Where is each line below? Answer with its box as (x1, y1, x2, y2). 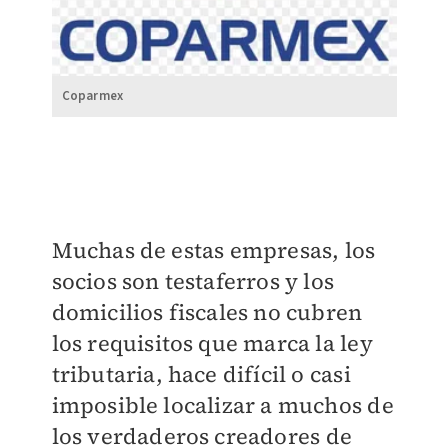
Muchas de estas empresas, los (51, 235, 376, 266)
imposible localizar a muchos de (51, 390, 394, 421)
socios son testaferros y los (51, 266, 335, 297)
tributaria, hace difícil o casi (51, 359, 351, 390)
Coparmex (61, 87, 124, 106)
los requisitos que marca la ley (51, 328, 373, 359)
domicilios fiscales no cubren (51, 297, 363, 328)
